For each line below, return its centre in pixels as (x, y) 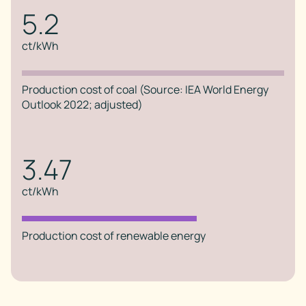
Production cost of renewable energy (114, 235)
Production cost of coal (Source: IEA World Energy (145, 90)
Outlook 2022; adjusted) (82, 105)
